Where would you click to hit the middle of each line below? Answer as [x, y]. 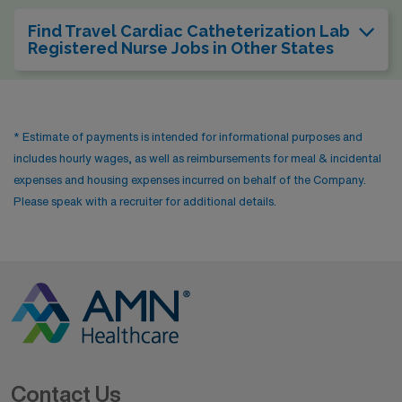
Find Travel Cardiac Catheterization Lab [189, 31]
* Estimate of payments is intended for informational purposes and [188, 137]
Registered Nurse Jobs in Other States [181, 48]
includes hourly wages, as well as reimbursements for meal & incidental [197, 158]
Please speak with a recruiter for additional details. [145, 201]
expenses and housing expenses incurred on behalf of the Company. [190, 180]
